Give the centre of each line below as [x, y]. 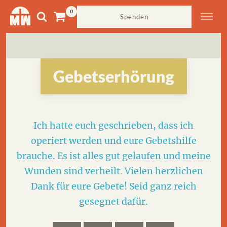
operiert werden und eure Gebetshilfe [113, 141]
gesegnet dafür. [113, 202]
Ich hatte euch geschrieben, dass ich [113, 126]
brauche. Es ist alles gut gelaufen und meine [113, 156]
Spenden [134, 16]
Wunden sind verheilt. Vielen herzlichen [113, 171]
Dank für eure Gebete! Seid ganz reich [113, 186]
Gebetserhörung [113, 76]
